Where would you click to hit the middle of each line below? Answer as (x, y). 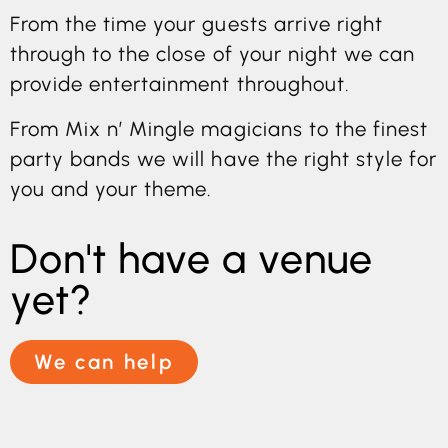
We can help (104, 362)
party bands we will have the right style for (224, 158)
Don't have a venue (192, 259)
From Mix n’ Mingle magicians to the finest (219, 128)
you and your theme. (111, 188)
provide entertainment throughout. (180, 84)
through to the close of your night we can (212, 54)
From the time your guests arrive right (196, 24)
